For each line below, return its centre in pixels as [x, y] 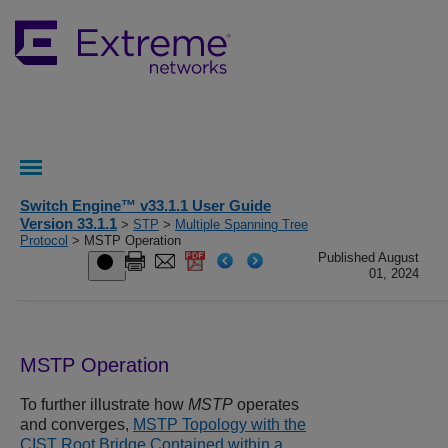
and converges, [76, 425]
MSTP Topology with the [219, 425]
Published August [369, 257]
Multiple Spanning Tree [241, 224]
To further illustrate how [104, 405]
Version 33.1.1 [68, 223]
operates [266, 405]
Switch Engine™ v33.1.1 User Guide [145, 205]
